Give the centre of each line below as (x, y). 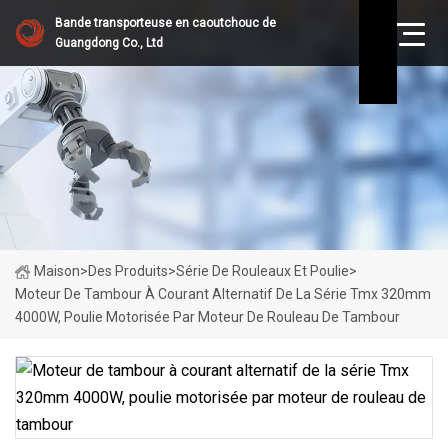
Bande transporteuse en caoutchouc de (165, 23)
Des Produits (128, 271)
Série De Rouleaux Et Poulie (262, 271)
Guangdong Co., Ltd (109, 43)
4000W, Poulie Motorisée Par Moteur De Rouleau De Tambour (207, 317)
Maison (57, 271)
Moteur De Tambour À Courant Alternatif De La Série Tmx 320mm (223, 294)
